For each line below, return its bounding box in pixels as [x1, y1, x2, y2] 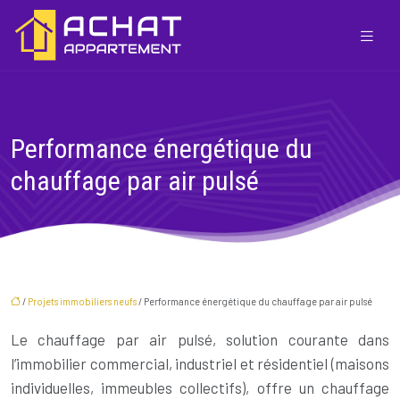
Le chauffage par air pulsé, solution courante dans [11, 330, 389, 348]
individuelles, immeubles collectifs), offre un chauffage [11, 379, 389, 396]
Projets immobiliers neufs [28, 296, 137, 307]
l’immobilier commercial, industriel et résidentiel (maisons [11, 354, 389, 372]
